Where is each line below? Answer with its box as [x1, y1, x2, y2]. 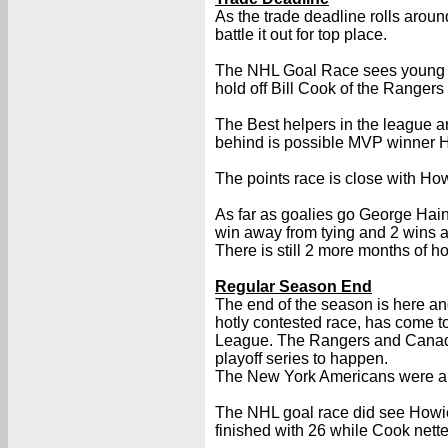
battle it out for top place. [215, 26, 387, 43]
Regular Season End [215, 278, 372, 295]
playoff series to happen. [215, 350, 388, 367]
